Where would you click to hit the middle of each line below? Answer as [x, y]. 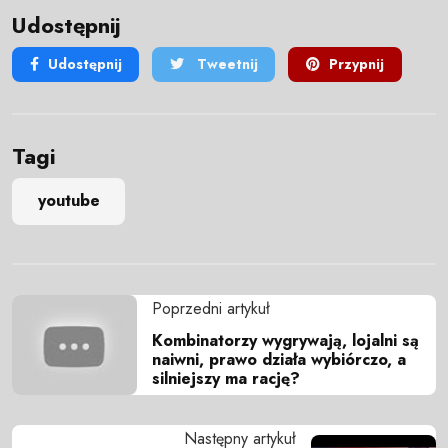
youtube [68, 201]
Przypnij [356, 64]
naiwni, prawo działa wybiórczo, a [279, 359]
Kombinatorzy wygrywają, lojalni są [285, 340]
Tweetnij [225, 64]
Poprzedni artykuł [211, 308]
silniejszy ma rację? [226, 378]
